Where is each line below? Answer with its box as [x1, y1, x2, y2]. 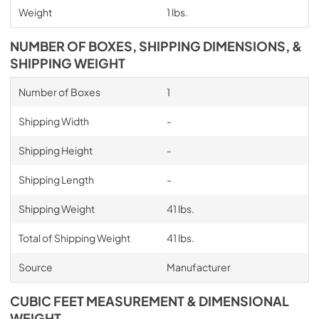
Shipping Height [18, 143, 93, 157]
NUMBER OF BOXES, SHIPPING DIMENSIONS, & [10, 38, 302, 54]
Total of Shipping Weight [18, 231, 130, 244]
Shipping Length [18, 172, 94, 186]
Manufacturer [166, 260, 231, 273]
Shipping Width [18, 114, 89, 127]
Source [18, 260, 53, 273]
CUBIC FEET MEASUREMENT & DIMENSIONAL [10, 293, 289, 309]
